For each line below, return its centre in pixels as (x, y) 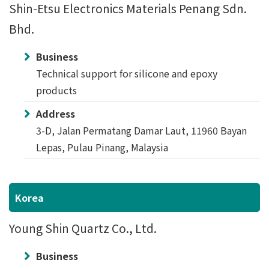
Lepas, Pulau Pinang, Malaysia (102, 147)
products (56, 90)
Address (56, 113)
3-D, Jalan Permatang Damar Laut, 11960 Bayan (141, 130)
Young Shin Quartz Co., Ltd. (83, 228)
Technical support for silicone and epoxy (127, 73)
